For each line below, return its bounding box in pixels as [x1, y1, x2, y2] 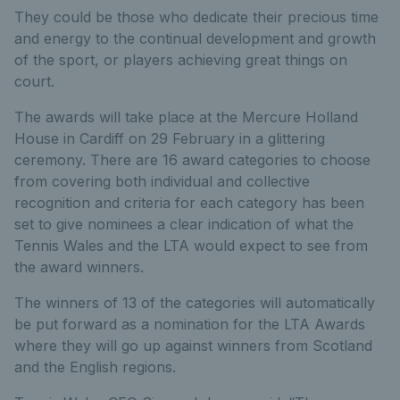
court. [14, 72, 54, 91]
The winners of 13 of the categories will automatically [14, 294, 375, 312]
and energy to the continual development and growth [14, 29, 376, 48]
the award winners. [14, 258, 157, 277]
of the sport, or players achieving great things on [14, 51, 347, 70]
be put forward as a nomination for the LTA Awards [14, 315, 365, 334]
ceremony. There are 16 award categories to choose [14, 151, 371, 170]
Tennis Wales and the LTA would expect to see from [14, 237, 368, 255]
